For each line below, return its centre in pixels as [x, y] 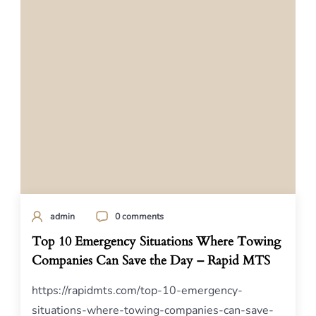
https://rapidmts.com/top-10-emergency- [137, 291]
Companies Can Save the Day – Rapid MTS [151, 261]
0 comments [139, 216]
